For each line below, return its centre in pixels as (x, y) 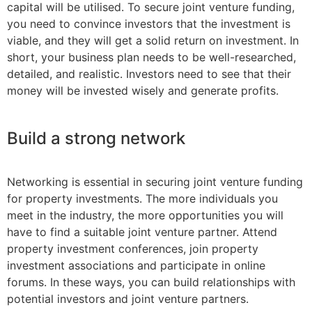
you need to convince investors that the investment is (149, 24)
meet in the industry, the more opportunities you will (145, 215)
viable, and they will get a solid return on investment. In (153, 41)
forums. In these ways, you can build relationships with (151, 282)
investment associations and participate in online (136, 265)
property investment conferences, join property (133, 248)
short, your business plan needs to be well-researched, (151, 57)
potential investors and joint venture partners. (128, 298)
